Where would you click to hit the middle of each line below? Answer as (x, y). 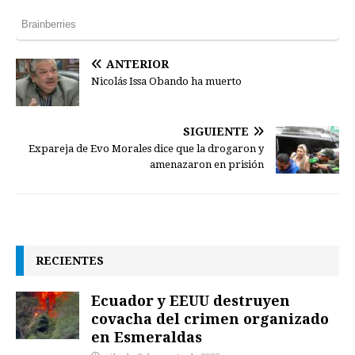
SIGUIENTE (216, 131)
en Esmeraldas (147, 336)
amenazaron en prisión (207, 164)
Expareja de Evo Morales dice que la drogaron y (146, 148)
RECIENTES (70, 260)
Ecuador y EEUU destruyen (191, 300)
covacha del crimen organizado (210, 318)
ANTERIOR (137, 64)
